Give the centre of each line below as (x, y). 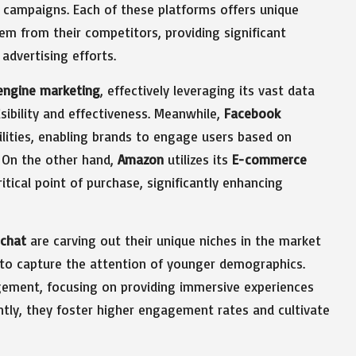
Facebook (252, 113)
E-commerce (269, 159)
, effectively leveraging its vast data (207, 90)
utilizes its (198, 159)
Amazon (141, 159)
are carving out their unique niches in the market (174, 240)
